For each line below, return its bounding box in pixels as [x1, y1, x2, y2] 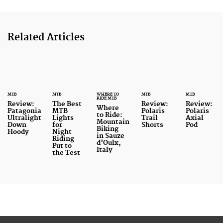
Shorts [141, 121, 163, 129]
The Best [52, 100, 82, 109]
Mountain [97, 118, 130, 126]
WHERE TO [97, 92, 119, 98]
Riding [52, 135, 74, 143]
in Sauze [97, 132, 125, 140]
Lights [52, 114, 74, 122]
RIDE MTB [97, 96, 117, 102]
